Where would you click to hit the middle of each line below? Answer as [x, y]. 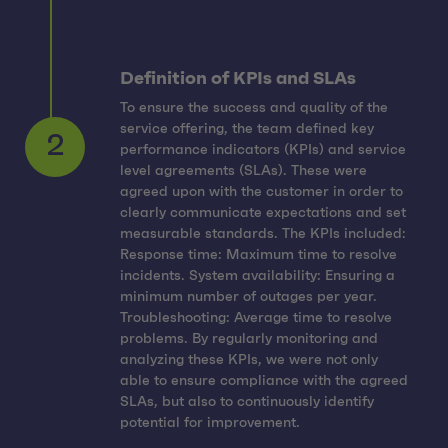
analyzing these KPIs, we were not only [249, 359]
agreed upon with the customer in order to [261, 191]
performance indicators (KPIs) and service [263, 149]
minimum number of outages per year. [248, 296]
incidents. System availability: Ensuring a [257, 275]
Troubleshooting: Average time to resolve [256, 317]
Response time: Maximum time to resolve [258, 254]
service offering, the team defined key [247, 128]
